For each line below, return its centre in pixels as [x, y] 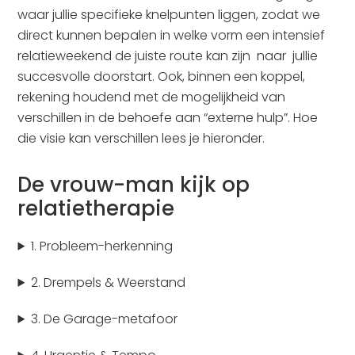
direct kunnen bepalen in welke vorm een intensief [172, 35]
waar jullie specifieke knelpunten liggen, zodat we [169, 15]
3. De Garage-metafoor [105, 319]
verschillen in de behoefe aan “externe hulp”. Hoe [168, 118]
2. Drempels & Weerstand [109, 282]
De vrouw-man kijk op [134, 185]
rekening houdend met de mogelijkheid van [152, 97]
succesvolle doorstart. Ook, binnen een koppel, [162, 76]
